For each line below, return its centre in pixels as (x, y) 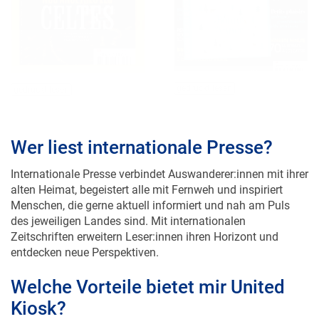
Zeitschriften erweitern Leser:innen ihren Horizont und (145, 237)
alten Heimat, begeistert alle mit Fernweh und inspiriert (147, 190)
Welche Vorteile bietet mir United (148, 287)
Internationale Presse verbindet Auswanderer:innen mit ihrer (159, 174)
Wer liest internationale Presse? (142, 148)
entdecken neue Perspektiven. (85, 253)
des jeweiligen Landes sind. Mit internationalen (128, 221)
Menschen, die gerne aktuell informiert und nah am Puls (150, 206)
